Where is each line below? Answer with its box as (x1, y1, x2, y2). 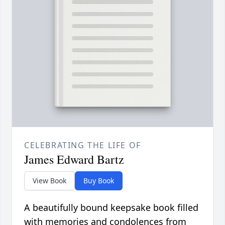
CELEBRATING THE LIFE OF (24, 140, 141, 151)
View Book (33, 176, 66, 186)
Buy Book (83, 176, 114, 186)
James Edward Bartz (24, 151, 124, 168)
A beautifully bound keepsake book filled (24, 201, 198, 214)
